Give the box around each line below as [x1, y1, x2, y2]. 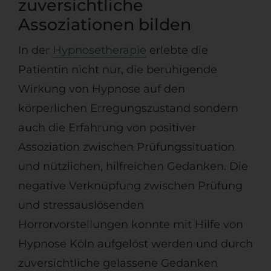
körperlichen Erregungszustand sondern [18, 102, 238, 116]
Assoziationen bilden [18, 15, 191, 35]
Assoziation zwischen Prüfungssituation [18, 140, 235, 154]
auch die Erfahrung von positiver [18, 121, 196, 135]
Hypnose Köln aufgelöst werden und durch [18, 237, 253, 251]
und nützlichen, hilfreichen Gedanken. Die [18, 160, 248, 174]
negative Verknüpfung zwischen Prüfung [18, 179, 243, 193]
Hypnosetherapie [52, 44, 146, 57]
